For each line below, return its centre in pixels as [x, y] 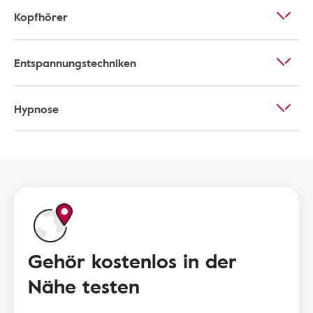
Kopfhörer [41, 17]
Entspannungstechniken [75, 63]
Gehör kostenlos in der [132, 261]
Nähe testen [84, 286]
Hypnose [36, 109]
